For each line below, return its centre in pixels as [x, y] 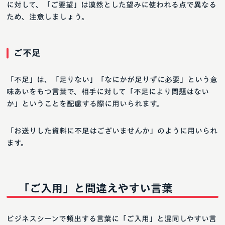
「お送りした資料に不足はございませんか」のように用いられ [112, 131]
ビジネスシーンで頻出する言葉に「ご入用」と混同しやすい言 [111, 219]
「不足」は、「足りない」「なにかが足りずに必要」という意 [112, 80]
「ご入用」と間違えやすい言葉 [96, 189]
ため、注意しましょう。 [48, 17]
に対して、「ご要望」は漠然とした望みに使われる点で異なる [111, 5]
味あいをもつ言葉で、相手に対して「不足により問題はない [108, 92]
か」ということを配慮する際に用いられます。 [85, 104]
